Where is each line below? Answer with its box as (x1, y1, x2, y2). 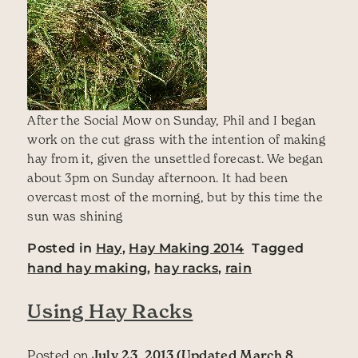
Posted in (27, 241, 96, 257)
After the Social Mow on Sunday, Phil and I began (27, 113, 316, 128)
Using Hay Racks (27, 300, 193, 324)
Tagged (252, 241, 304, 257)
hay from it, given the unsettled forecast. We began (27, 151, 324, 166)
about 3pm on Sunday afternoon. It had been (27, 170, 288, 185)
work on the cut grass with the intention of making (27, 132, 325, 147)
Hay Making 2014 (129, 241, 245, 257)
